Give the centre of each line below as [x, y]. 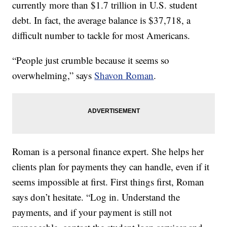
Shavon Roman [124, 75]
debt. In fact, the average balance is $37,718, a [102, 20]
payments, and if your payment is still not [92, 212]
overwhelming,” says [53, 75]
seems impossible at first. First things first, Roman [108, 181]
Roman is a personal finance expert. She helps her [108, 151]
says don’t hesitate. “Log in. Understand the [96, 197]
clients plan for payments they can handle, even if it [111, 166]
